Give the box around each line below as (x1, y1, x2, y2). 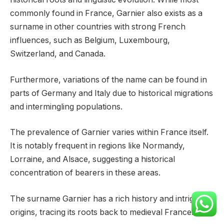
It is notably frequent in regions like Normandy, (10, 141, 185, 151)
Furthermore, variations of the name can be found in (10, 74, 207, 84)
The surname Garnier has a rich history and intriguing (10, 193, 210, 203)
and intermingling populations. (10, 101, 122, 111)
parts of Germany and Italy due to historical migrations (10, 88, 213, 98)
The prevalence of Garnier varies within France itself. (10, 127, 208, 137)
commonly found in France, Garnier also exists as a (10, 8, 202, 18)
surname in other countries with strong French (10, 22, 185, 32)
